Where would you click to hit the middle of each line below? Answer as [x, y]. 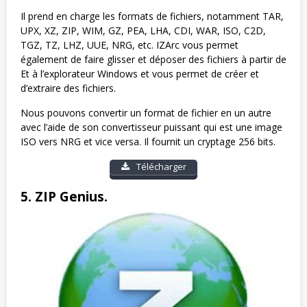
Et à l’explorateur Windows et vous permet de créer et [140, 74]
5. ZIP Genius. [64, 196]
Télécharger [160, 167]
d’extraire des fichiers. [68, 88]
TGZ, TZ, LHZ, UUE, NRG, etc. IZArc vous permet [130, 45]
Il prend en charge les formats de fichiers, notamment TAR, [152, 16]
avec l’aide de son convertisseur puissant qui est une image [151, 127]
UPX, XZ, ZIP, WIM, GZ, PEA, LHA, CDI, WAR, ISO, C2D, [143, 31]
